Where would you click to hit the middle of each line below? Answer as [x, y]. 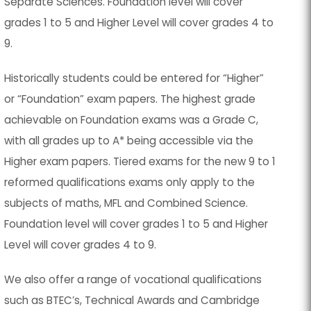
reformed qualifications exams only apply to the [130, 182]
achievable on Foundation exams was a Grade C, [132, 119]
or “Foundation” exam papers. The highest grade [130, 99]
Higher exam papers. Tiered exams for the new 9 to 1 [140, 161]
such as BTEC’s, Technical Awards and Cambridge [132, 300]
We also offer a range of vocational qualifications [133, 279]
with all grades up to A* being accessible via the [129, 140]
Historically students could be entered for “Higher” [134, 78]
